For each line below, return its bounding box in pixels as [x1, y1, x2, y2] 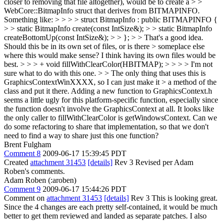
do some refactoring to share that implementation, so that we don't [4, 122, 209, 131]
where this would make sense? [4, 51, 99, 59]
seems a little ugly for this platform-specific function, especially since [4, 95, 218, 104]
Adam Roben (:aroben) [4, 175, 76, 184]
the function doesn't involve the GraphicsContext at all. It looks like [4, 104, 214, 113]
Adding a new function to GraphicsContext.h [69, 86, 212, 95]
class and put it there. [4, 86, 69, 95]
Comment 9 [4, 184, 41, 193]
